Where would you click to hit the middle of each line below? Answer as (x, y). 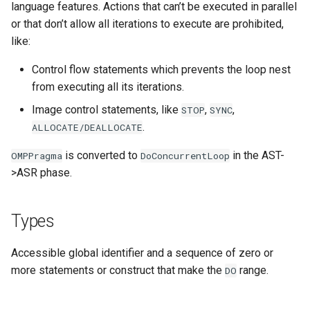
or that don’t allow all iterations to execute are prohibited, (147, 24)
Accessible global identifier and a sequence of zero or (142, 253)
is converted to (101, 155)
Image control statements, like (107, 110)
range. (253, 270)
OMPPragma (37, 156)
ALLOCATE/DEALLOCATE (87, 127)
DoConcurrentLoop (185, 156)
